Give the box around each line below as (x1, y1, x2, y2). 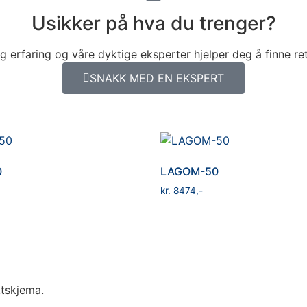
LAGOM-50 (160, 164, 219, 178)
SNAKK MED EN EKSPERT (90, 71, 224, 85)
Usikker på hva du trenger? (31, 11, 276, 35)
